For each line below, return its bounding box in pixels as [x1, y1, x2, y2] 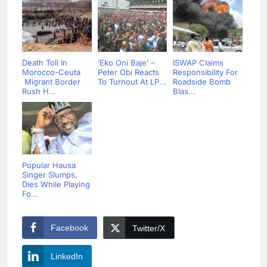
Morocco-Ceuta [22, 67, 80, 77]
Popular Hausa [22, 160, 76, 170]
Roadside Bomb [173, 77, 231, 87]
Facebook [51, 223, 88, 233]
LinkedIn [51, 252, 83, 262]
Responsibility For [173, 67, 238, 77]
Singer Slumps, [22, 170, 77, 180]
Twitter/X [132, 223, 165, 234]
